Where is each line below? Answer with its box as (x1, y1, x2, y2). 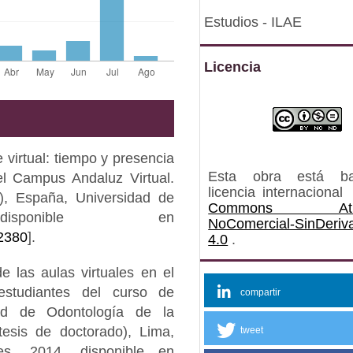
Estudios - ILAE (204, 14, 303, 31)
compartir (240, 286, 281, 298)
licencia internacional (208, 184, 351, 201)
